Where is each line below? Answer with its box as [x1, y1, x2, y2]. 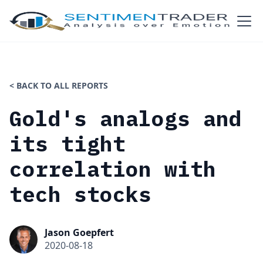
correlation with [9, 155, 216, 183]
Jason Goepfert [45, 226, 114, 239]
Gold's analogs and [9, 104, 242, 132]
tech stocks [9, 180, 151, 208]
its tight [9, 130, 126, 157]
